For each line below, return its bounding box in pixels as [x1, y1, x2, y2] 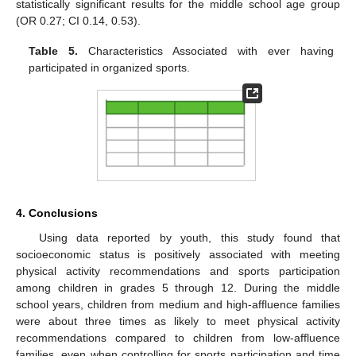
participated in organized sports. [29, 60, 191, 74]
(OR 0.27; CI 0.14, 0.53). [16, 14, 141, 27]
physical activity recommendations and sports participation [16, 265, 340, 278]
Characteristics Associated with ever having [78, 44, 334, 57]
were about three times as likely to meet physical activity [16, 315, 340, 328]
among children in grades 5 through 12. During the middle [16, 281, 340, 295]
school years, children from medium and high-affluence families [16, 298, 340, 311]
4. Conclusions [16, 207, 98, 220]
